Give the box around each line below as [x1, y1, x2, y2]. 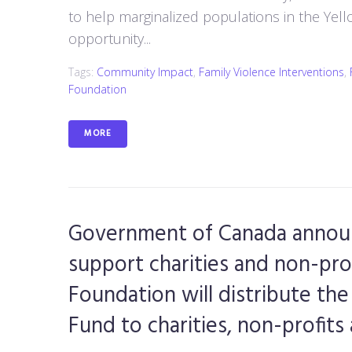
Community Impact [97, 64, 193, 79]
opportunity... [68, 28, 151, 48]
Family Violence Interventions [199, 64, 344, 79]
